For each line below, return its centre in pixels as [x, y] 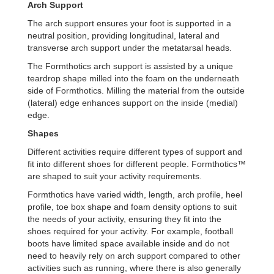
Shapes [43, 133]
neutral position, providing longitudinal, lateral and [124, 35]
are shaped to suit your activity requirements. [115, 176]
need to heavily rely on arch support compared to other [134, 256]
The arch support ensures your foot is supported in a [129, 23]
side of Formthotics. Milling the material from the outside [136, 91]
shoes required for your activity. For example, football [130, 231]
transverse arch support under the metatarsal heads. [130, 48]
